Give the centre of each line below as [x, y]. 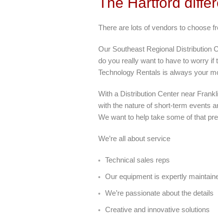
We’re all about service [134, 138]
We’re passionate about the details [159, 193]
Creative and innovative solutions [157, 209]
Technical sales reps [137, 160]
